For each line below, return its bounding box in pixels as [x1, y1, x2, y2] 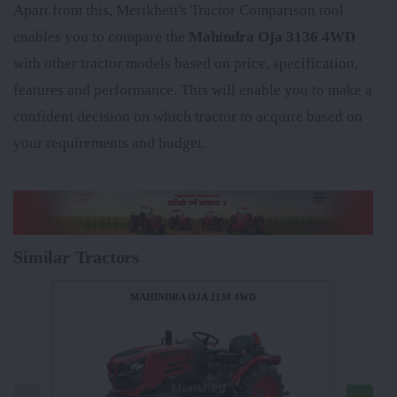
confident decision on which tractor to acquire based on [13, 107, 362, 125]
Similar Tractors [13, 247, 140, 268]
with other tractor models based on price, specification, [13, 54, 358, 72]
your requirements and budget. [13, 134, 206, 152]
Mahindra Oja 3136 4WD [189, 27, 355, 45]
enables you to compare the [13, 27, 189, 45]
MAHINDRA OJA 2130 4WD [130, 292, 256, 303]
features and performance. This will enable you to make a [13, 81, 372, 98]
